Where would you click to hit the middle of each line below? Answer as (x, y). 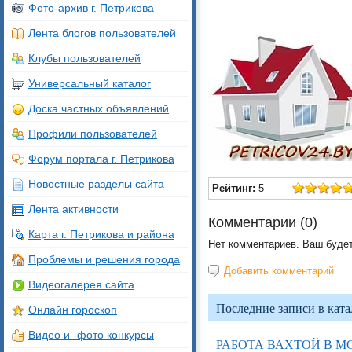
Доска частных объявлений (99, 108)
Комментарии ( (257, 222)
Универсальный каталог (90, 83)
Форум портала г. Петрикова (101, 159)
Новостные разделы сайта (96, 184)
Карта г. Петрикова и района (101, 234)
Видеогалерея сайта (81, 284)
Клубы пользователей (84, 58)
